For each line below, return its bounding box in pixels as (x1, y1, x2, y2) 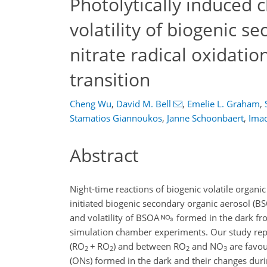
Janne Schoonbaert (167, 112, 244, 124)
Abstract (70, 143, 139, 167)
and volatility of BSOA (70, 211, 160, 223)
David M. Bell (116, 98, 171, 110)
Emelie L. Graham (187, 98, 260, 110)
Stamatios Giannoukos (70, 112, 162, 124)
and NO (190, 240, 223, 252)
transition (70, 67, 150, 92)
